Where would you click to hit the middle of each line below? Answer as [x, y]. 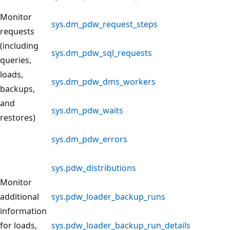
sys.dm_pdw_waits [87, 110]
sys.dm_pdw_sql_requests [102, 53]
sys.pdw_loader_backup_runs [108, 196]
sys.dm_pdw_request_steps [104, 24]
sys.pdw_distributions [94, 168]
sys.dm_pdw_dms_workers [103, 81]
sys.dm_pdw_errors [89, 139]
